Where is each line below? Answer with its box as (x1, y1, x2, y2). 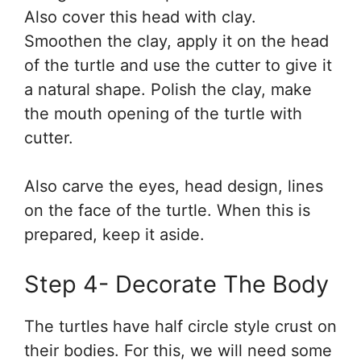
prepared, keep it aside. (24, 225, 205, 245)
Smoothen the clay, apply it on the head (24, 31, 329, 52)
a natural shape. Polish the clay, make (24, 80, 312, 100)
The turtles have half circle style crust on (24, 317, 337, 337)
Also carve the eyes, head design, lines (24, 176, 323, 197)
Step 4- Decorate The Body (24, 270, 329, 299)
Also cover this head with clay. (24, 7, 256, 27)
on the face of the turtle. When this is (24, 201, 310, 221)
